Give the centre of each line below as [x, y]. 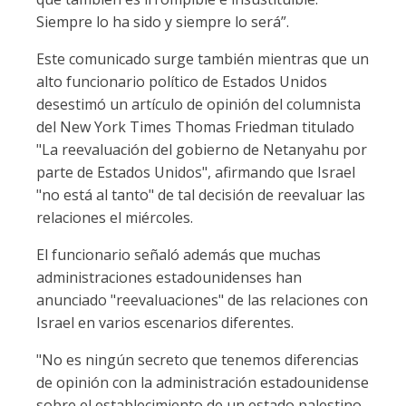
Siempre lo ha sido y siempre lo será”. [163, 22]
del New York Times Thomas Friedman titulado [195, 127]
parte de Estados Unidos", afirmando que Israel [196, 172]
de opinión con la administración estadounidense [203, 382]
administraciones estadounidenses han [169, 277]
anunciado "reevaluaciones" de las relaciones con [202, 300]
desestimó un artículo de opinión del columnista [198, 104]
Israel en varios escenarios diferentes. [165, 323]
